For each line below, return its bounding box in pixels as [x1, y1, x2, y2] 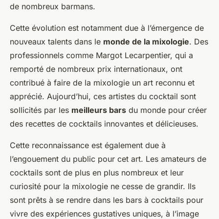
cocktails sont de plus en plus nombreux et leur [10, 168, 184, 177]
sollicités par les [10, 105, 71, 115]
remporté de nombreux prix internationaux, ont [10, 64, 182, 74]
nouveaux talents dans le [10, 37, 103, 46]
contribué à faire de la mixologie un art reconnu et [10, 78, 195, 88]
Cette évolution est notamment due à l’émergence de [10, 23, 204, 33]
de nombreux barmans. [10, 1, 95, 11]
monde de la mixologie [103, 37, 189, 46]
